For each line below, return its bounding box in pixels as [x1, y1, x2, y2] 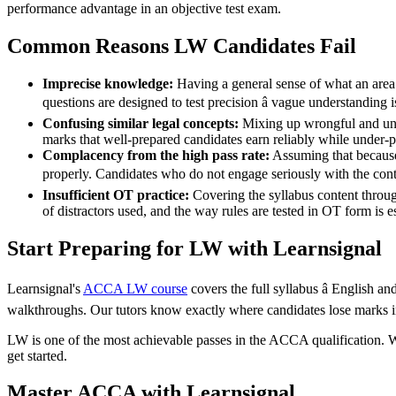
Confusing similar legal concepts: [42, 115, 239, 131]
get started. [7, 347, 67, 363]
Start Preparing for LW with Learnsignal [7, 236, 382, 260]
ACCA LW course [83, 280, 187, 296]
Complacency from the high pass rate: [42, 147, 270, 163]
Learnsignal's [7, 280, 83, 296]
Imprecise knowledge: [42, 75, 173, 91]
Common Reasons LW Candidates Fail [7, 34, 356, 57]
